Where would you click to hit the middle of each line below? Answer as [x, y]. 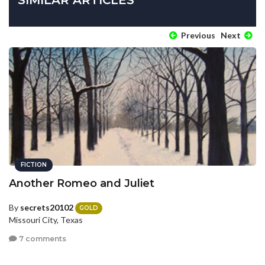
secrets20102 [47, 207]
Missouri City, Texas [46, 220]
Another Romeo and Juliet [82, 183]
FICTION [34, 164]
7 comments [42, 238]
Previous [197, 35]
